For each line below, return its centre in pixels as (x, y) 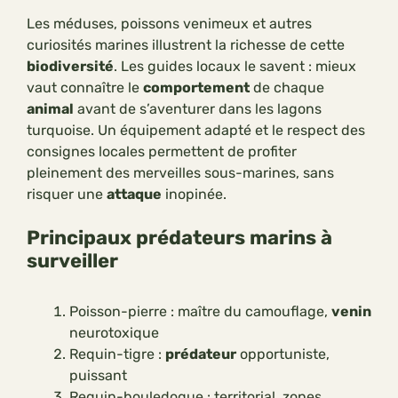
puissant (98, 376)
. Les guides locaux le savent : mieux (235, 67)
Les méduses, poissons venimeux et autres (169, 24)
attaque (134, 195)
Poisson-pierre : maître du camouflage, (200, 312)
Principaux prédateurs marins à (179, 238)
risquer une (67, 195)
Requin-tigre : (117, 354)
